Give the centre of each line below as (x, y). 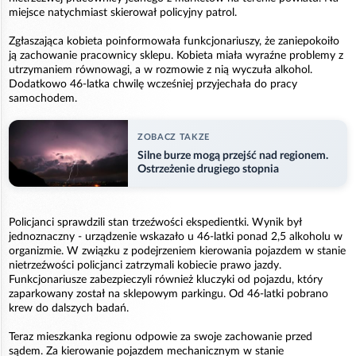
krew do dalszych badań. (69, 309)
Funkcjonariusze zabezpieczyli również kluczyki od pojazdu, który (166, 280)
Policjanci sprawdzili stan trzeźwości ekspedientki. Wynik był (155, 223)
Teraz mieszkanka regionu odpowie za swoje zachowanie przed (161, 337)
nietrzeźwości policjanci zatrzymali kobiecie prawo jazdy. (145, 266)
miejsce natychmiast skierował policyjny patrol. (123, 12)
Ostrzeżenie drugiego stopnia (208, 170)
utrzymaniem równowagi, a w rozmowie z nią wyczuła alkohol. (161, 70)
